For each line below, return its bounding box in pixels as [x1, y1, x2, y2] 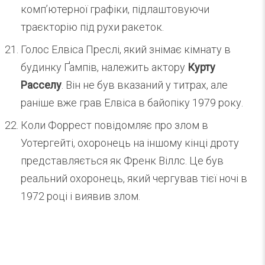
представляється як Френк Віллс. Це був [21, 154, 224, 167]
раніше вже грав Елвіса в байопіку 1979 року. [21, 96, 243, 109]
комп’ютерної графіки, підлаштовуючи [21, 3, 209, 16]
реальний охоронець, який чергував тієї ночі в [21, 172, 247, 185]
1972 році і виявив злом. [21, 190, 140, 203]
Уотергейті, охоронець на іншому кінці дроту [21, 137, 239, 150]
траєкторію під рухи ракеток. [21, 21, 164, 34]
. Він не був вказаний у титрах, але [62, 79, 228, 92]
